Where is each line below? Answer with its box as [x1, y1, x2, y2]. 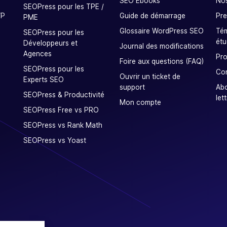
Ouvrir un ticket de [120, 72, 180, 81]
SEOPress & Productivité [23, 90, 104, 99]
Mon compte [120, 98, 161, 106]
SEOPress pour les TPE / [23, 2, 104, 11]
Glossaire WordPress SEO [120, 26, 204, 35]
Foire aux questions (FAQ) [120, 57, 204, 65]
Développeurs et [23, 39, 78, 47]
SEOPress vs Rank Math [23, 121, 102, 129]
